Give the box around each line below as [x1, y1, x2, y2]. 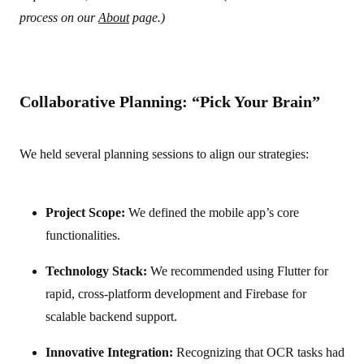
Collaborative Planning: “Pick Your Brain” [19, 93, 320, 110]
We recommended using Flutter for [147, 264, 328, 278]
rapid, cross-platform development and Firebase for [45, 287, 306, 301]
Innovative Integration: [45, 345, 173, 359]
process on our [19, 11, 98, 24]
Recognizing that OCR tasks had [173, 345, 344, 359]
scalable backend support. [45, 310, 177, 323]
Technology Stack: [45, 264, 147, 278]
